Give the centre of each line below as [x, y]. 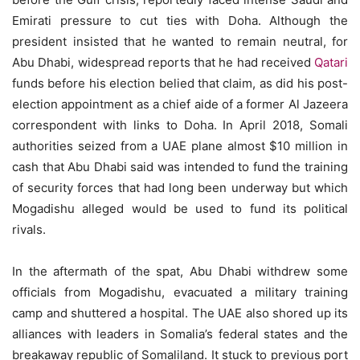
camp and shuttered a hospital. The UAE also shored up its [180, 313]
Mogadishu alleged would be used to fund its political [180, 209]
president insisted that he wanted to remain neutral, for [180, 41]
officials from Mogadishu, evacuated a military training [180, 292]
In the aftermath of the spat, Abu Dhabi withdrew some [180, 271]
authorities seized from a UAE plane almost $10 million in [180, 146]
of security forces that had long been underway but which [180, 188]
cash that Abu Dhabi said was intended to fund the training [180, 167]
